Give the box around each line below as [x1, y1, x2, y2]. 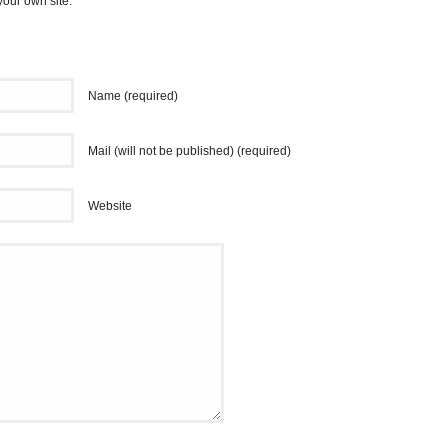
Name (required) [88, 89, 178, 103]
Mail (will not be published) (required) [88, 144, 291, 158]
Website [88, 199, 132, 213]
